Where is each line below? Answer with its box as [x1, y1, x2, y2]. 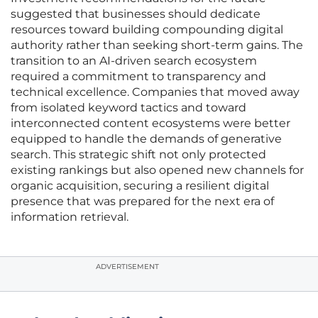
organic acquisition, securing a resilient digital [11, 179, 269, 193]
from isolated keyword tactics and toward [11, 101, 246, 115]
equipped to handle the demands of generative [11, 132, 282, 146]
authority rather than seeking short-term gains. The [11, 38, 303, 53]
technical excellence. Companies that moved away [11, 85, 300, 99]
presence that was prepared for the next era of [11, 194, 274, 209]
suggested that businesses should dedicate [11, 7, 261, 21]
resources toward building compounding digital [11, 23, 283, 37]
